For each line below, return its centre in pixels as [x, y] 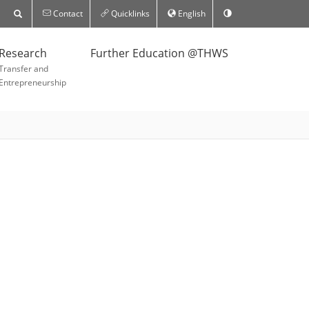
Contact [67, 13]
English [191, 13]
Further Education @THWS [159, 53]
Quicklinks [129, 13]
